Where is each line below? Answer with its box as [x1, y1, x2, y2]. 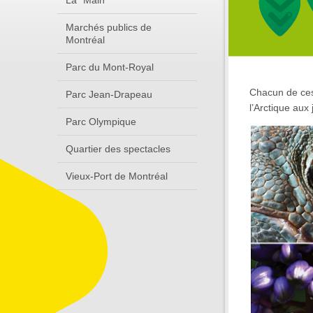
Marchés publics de [66, 22, 152, 33]
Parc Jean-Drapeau [66, 89, 152, 100]
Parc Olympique [66, 116, 136, 127]
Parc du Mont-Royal [66, 61, 154, 73]
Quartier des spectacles [66, 143, 170, 154]
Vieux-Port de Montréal [66, 170, 168, 182]
